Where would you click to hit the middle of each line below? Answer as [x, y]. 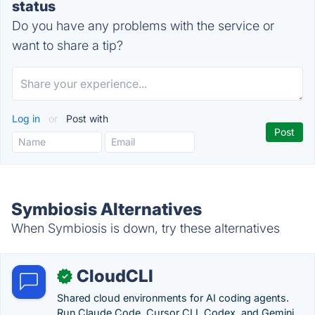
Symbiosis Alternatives [107, 209]
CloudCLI [115, 276]
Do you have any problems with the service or [143, 26]
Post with [86, 118]
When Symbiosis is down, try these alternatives [146, 228]
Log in [27, 118]
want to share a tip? [67, 45]
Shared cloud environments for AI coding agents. [173, 298]
